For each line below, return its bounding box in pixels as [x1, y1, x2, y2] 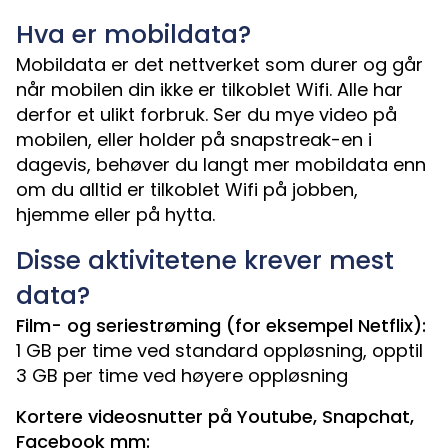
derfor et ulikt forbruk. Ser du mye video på [16, 101, 397, 127]
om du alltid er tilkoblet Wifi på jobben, [16, 176, 358, 202]
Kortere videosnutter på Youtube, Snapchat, [16, 403, 414, 429]
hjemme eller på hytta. [16, 201, 215, 227]
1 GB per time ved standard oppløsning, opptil [16, 337, 423, 363]
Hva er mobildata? [16, 16, 251, 52]
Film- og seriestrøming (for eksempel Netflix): [16, 312, 426, 338]
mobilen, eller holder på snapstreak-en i [16, 126, 372, 152]
